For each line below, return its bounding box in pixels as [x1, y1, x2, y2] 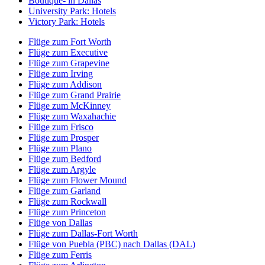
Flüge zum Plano [28, 143, 92, 154]
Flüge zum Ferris [28, 250, 92, 260]
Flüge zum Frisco [28, 122, 93, 132]
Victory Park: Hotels [28, 17, 105, 27]
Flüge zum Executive [28, 47, 108, 58]
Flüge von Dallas [28, 218, 92, 228]
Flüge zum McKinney [28, 101, 111, 111]
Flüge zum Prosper [28, 132, 99, 143]
